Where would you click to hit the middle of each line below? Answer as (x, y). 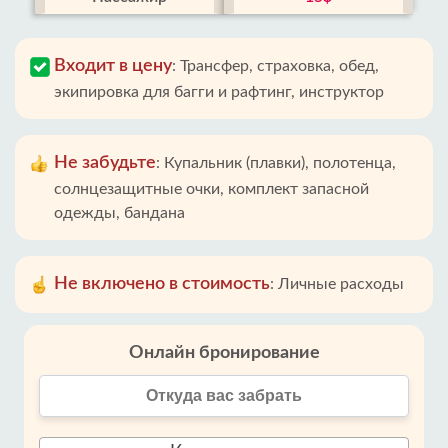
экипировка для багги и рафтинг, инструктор (219, 92)
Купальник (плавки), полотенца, (280, 163)
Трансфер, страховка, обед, (279, 66)
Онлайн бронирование (224, 353)
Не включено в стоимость (162, 284)
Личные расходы (341, 284)
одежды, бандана (119, 213)
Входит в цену (113, 66)
